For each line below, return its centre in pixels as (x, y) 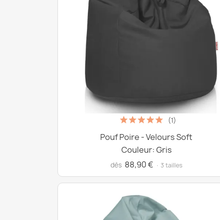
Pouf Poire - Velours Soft (146, 137)
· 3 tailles (169, 165)
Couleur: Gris (146, 150)
